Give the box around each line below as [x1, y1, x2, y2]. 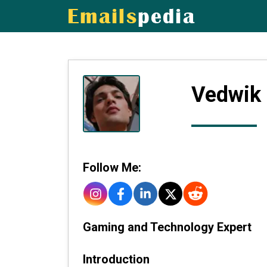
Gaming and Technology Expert [83, 220, 252, 234]
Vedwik [191, 82, 261, 107]
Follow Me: [83, 160, 141, 175]
